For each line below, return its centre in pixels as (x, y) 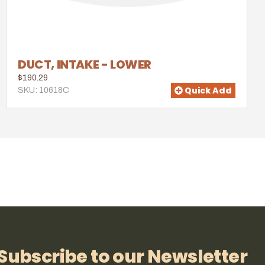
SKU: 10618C (43, 91)
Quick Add (207, 90)
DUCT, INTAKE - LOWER (85, 65)
